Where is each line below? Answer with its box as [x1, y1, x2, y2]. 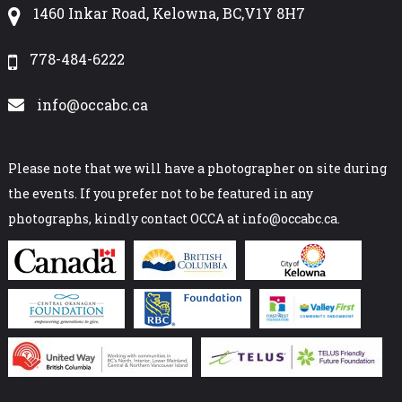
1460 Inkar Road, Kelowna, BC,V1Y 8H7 [32, 3, 305, 22]
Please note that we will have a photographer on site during [7, 159, 387, 177]
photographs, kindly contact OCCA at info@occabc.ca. [7, 209, 340, 227]
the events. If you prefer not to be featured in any [7, 184, 313, 202]
